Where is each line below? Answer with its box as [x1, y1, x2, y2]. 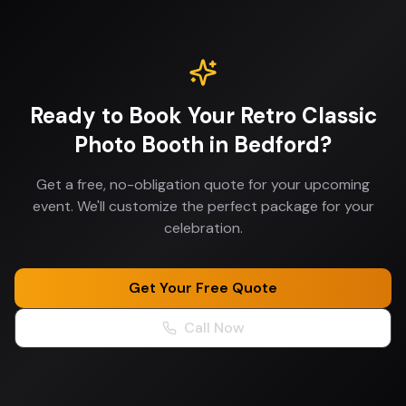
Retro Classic [239, 101, 377, 130]
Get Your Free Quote [129, 278, 277, 297]
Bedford [234, 130, 320, 159]
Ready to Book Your [29, 101, 240, 130]
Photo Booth [74, 130, 204, 159]
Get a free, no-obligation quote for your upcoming [36, 175, 370, 194]
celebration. [163, 218, 243, 237]
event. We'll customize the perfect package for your [32, 197, 374, 216]
